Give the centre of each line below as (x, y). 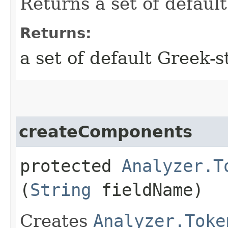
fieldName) (147, 190)
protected (71, 166)
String (61, 190)
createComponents (106, 132)
